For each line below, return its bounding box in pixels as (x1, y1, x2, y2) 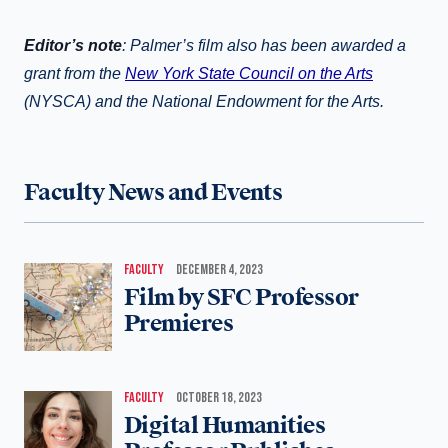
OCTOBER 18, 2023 (176, 389, 262, 407)
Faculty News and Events (24, 178, 283, 208)
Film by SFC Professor (124, 283, 359, 313)
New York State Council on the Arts (125, 65, 373, 83)
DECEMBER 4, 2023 (176, 261, 263, 279)
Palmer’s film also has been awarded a (130, 37, 406, 55)
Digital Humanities (124, 411, 326, 441)
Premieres (124, 309, 234, 339)
